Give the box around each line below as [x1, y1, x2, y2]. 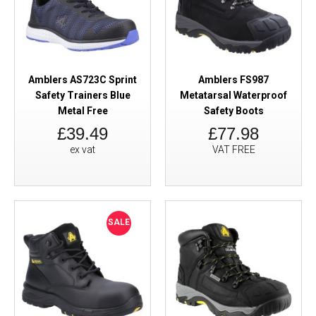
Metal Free [57, 105, 108, 116]
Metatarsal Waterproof [180, 90, 287, 101]
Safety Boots [203, 105, 264, 116]
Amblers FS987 [198, 74, 269, 85]
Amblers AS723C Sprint [28, 74, 137, 85]
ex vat [70, 144, 95, 155]
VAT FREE [212, 144, 255, 155]
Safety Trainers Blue [35, 90, 130, 101]
